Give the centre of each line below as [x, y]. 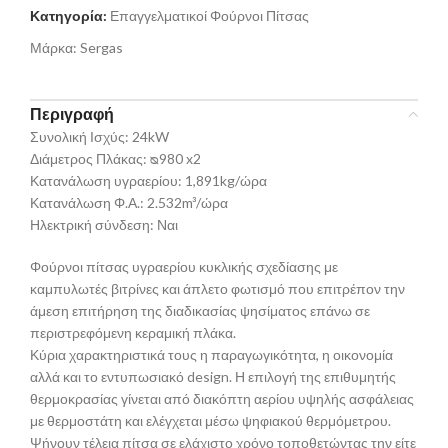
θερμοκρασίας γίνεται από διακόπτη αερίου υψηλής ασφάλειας [222, 399]
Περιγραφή [72, 114]
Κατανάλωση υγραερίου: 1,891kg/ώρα [148, 181]
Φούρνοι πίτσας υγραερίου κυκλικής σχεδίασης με [184, 267]
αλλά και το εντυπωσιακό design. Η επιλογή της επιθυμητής [213, 377]
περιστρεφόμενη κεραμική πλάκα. [133, 333]
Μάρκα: [55, 48]
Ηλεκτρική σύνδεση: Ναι [104, 225]
